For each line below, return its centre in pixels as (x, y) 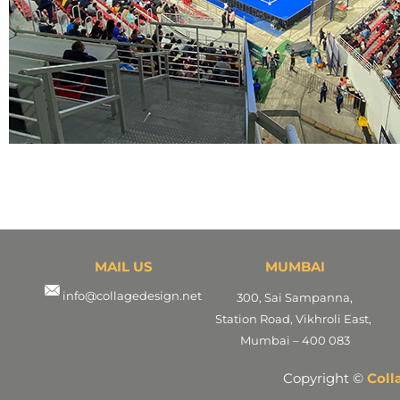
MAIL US (123, 266)
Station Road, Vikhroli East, (295, 318)
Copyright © (323, 378)
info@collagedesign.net (132, 295)
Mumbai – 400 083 (295, 340)
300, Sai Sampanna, (295, 297)
